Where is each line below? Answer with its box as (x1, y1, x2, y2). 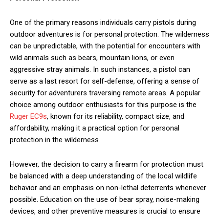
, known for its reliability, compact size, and (47, 112, 184, 121)
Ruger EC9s (10, 112, 47, 121)
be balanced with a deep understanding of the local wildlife (10, 172, 197, 181)
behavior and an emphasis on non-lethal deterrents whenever (10, 183, 206, 193)
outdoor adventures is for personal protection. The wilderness (10, 30, 209, 39)
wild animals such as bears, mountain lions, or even (10, 53, 175, 63)
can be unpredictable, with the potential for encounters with (10, 42, 200, 51)
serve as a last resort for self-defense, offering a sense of (10, 77, 199, 86)
